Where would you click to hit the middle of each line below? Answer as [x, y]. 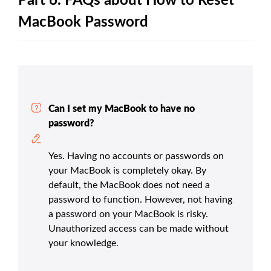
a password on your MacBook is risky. [128, 214]
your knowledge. [83, 243]
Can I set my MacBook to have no [122, 109]
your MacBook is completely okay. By [127, 171]
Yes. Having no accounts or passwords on [136, 156]
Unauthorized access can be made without [139, 229]
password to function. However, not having [140, 200]
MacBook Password [83, 23]
